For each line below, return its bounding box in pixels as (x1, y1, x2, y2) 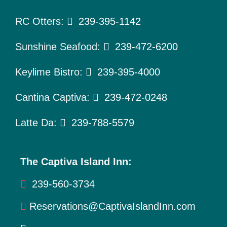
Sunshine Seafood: (15, 41, 103, 52)
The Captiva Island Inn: (20, 156, 132, 167)
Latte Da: (15, 117, 60, 128)
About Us (12, 59, 46, 67)
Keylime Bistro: (15, 66, 86, 78)
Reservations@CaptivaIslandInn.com (29, 200, 196, 212)
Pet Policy (12, 28, 49, 36)
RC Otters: (15, 15, 67, 27)
